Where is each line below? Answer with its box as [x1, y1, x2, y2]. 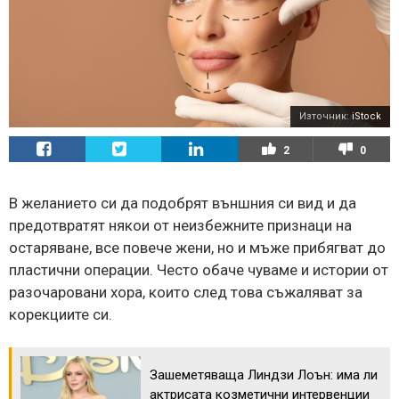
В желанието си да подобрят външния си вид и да [9, 193, 356, 212]
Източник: [299, 110, 352, 122]
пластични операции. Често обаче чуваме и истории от [9, 260, 388, 279]
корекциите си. [9, 305, 112, 323]
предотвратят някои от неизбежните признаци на [9, 216, 352, 234]
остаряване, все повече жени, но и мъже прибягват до [9, 238, 386, 256]
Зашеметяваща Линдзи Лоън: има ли [150, 366, 378, 383]
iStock [352, 110, 381, 122]
